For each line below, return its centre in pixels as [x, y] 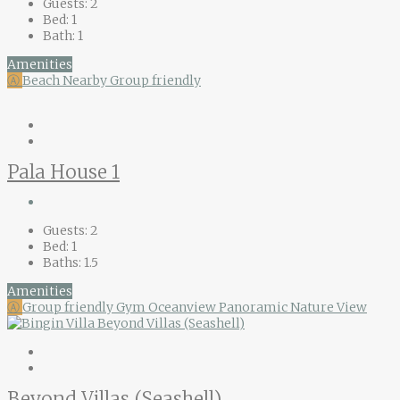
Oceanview [183, 307]
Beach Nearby [66, 80]
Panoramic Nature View [293, 307]
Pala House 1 [63, 171]
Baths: [62, 262]
